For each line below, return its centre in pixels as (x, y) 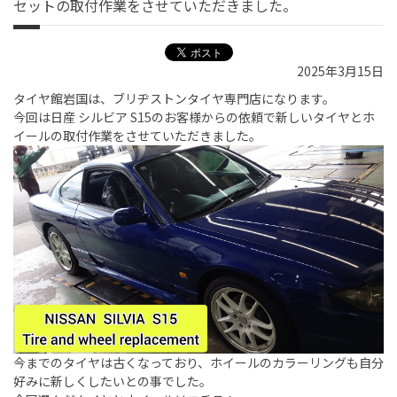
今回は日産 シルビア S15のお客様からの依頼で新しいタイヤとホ (194, 117)
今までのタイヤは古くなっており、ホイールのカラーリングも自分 (198, 363)
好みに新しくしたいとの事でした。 (113, 381)
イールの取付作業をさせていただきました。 (137, 136)
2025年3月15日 (340, 71)
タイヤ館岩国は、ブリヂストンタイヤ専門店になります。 (174, 99)
